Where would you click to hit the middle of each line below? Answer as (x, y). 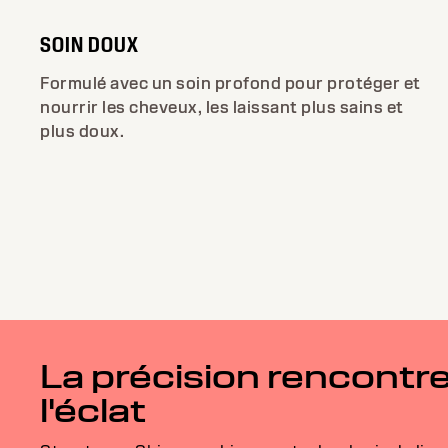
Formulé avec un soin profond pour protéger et (230, 83)
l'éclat (93, 410)
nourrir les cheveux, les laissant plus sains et (222, 107)
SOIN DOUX (89, 44)
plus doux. (82, 131)
